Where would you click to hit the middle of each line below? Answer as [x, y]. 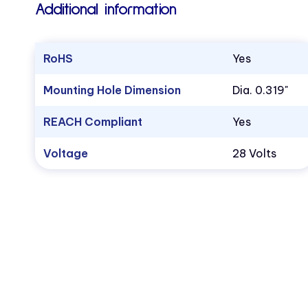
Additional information [106, 10]
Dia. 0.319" [260, 90]
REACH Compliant [92, 122]
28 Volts [254, 154]
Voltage [65, 154]
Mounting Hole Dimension [112, 90]
